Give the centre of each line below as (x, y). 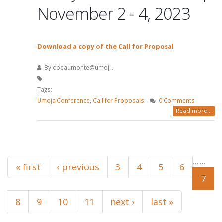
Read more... (194, 111)
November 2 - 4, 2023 (113, 13)
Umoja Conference (63, 100)
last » (162, 202)
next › (122, 202)
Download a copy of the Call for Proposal (106, 46)
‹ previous (78, 167)
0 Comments (177, 100)
